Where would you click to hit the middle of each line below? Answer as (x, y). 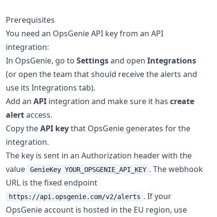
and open (128, 61)
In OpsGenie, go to (41, 61)
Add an (20, 101)
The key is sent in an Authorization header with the (99, 155)
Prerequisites (30, 20)
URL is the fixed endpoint (52, 183)
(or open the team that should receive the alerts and (101, 74)
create (182, 101)
